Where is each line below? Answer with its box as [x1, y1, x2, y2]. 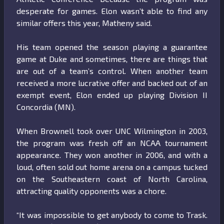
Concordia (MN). [16, 102, 77, 112]
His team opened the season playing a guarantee [16, 42, 207, 52]
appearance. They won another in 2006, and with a [16, 150, 207, 160]
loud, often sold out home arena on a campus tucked [16, 162, 207, 172]
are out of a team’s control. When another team [16, 66, 207, 76]
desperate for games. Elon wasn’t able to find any [16, 6, 207, 16]
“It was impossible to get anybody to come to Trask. [16, 210, 207, 220]
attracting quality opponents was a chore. [16, 186, 166, 196]
